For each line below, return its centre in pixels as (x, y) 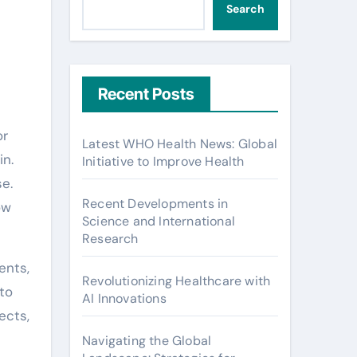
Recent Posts (146, 94)
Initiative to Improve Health (163, 161)
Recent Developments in (155, 204)
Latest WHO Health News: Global (180, 144)
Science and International (159, 221)
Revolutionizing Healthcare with (177, 281)
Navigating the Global (147, 341)
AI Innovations (124, 298)
